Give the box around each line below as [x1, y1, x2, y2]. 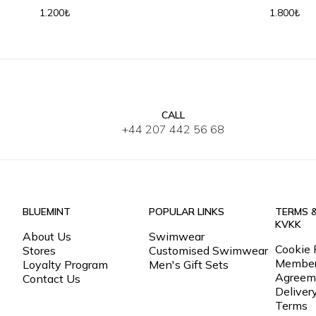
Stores [23, 243, 56, 257]
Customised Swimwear [149, 243, 269, 257]
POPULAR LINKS [149, 205, 225, 218]
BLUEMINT [23, 205, 71, 218]
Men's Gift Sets [149, 257, 229, 272]
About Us [23, 229, 71, 243]
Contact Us [23, 272, 80, 286]
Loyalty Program [23, 257, 108, 272]
